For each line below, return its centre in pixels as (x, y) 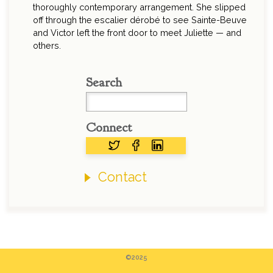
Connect (109, 128)
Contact (122, 177)
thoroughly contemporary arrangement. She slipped (140, 7)
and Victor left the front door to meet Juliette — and (137, 32)
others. (47, 45)
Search (104, 83)
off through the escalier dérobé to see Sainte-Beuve (140, 19)
